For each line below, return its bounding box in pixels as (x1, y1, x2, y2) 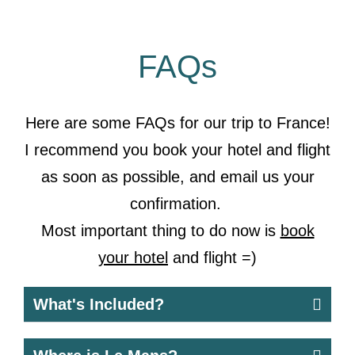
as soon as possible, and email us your (40, 168, 315, 185)
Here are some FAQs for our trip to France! (25, 114, 330, 132)
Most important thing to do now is (40, 222, 281, 239)
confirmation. (129, 195, 226, 212)
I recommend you (25, 141, 153, 158)
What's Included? (33, 296, 164, 313)
